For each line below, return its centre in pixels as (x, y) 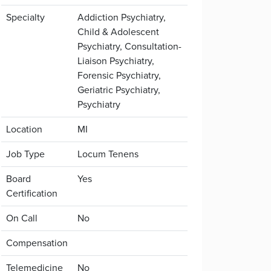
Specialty (25, 17)
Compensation (37, 243)
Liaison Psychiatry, (116, 61)
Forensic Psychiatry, (119, 75)
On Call (22, 218)
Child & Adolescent (118, 32)
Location (24, 129)
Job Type (25, 154)
